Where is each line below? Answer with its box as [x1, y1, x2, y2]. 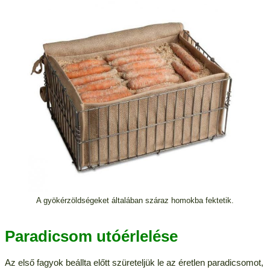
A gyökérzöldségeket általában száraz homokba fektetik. [36, 196, 234, 206]
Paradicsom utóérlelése [4, 227, 178, 246]
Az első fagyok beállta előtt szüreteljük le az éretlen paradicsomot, [4, 257, 263, 268]
